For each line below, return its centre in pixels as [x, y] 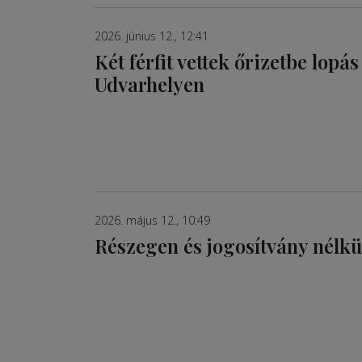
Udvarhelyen [149, 84]
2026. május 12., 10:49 [152, 220]
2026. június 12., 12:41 [152, 36]
